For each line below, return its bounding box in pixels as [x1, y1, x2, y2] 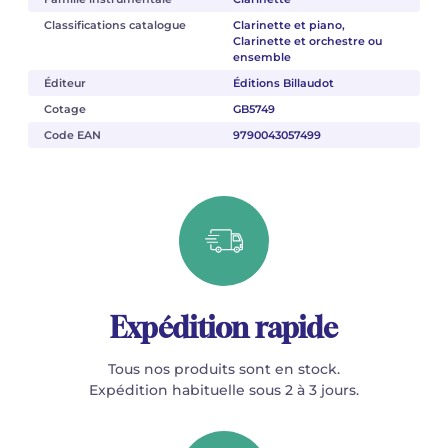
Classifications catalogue [44, 17, 186, 32]
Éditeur [44, 75, 86, 90]
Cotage [44, 101, 86, 116]
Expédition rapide [110, 310, 338, 344]
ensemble [232, 49, 291, 64]
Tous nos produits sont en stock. [108, 359, 340, 378]
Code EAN [44, 127, 101, 142]
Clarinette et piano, [232, 17, 345, 32]
